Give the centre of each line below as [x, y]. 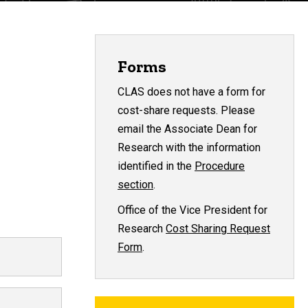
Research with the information [189, 147]
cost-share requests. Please [186, 110]
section [135, 184]
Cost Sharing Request [218, 228]
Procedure [220, 166]
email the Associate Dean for [187, 129]
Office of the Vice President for [192, 210]
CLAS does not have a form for [191, 91]
